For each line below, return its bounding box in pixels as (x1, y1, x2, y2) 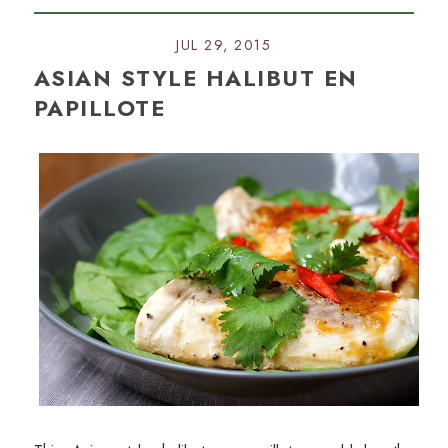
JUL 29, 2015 (176, 35, 272, 55)
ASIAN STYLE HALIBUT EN (33, 62, 358, 94)
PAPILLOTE (33, 92, 166, 124)
